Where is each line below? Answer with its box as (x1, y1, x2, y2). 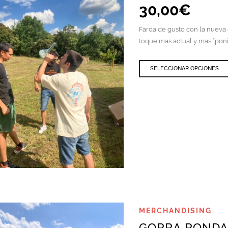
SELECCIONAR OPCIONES (150, 65, 219, 72)
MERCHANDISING (139, 207, 212, 215)
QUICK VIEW (33, 173, 73, 181)
